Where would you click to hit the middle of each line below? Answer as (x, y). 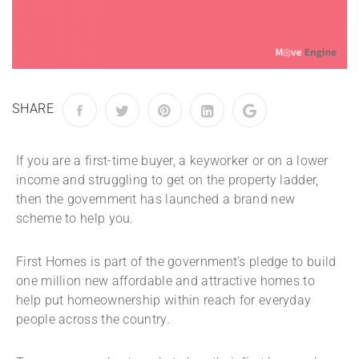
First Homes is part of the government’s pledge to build (176, 262)
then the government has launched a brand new (156, 200)
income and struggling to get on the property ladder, (167, 180)
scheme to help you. (75, 219)
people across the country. (95, 320)
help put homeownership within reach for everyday (164, 301)
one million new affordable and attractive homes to (165, 281)
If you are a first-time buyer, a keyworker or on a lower (172, 161)
